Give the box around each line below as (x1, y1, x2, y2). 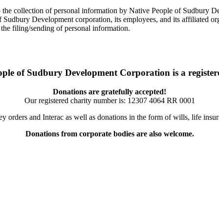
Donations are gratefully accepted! (53, 87, 166, 96)
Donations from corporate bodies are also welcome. (25, 129, 194, 138)
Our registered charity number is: (24, 96, 128, 105)
